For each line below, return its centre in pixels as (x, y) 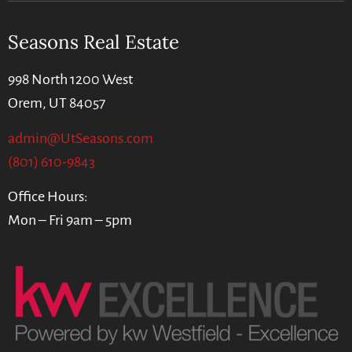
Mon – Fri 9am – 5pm (70, 220)
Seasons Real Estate (93, 42)
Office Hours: (48, 196)
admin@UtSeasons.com (81, 138)
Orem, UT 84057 (57, 103)
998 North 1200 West (70, 80)
